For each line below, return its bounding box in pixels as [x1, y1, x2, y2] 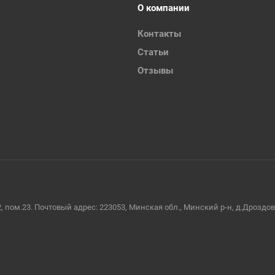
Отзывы [137, 65, 173, 76]
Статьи [137, 47, 169, 58]
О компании [137, 2, 190, 14]
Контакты [137, 28, 181, 39]
